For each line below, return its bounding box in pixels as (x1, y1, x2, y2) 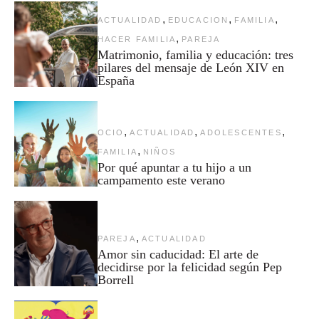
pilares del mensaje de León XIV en (97, 60, 284, 75)
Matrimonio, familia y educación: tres (97, 47, 293, 62)
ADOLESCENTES (200, 127, 282, 137)
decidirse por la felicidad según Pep (97, 259, 282, 274)
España (97, 73, 135, 88)
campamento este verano (97, 172, 225, 187)
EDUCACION (167, 15, 229, 24)
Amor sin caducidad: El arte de (97, 246, 258, 261)
